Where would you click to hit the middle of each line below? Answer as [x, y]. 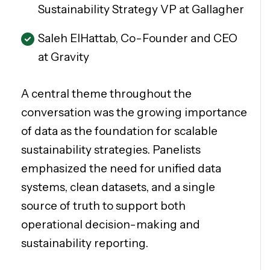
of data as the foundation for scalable [119, 131]
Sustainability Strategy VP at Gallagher [141, 10]
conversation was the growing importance [134, 113]
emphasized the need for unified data [121, 169]
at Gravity [64, 57]
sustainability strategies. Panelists [111, 150]
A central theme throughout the [106, 94]
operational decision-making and [111, 225]
